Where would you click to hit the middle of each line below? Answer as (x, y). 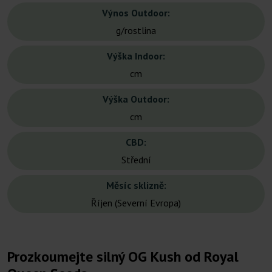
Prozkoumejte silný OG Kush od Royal (123, 257)
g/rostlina (136, 31)
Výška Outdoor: (136, 99)
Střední (136, 160)
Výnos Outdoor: (136, 13)
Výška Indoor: (136, 56)
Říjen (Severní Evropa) (136, 203)
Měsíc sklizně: (136, 185)
